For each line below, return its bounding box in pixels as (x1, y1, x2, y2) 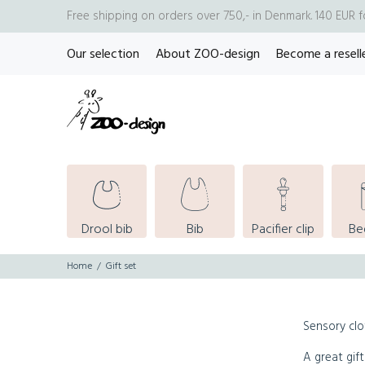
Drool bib (81, 219, 133, 240)
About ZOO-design (156, 44, 260, 65)
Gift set (106, 258, 136, 275)
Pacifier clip (251, 219, 314, 240)
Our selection (67, 44, 139, 65)
